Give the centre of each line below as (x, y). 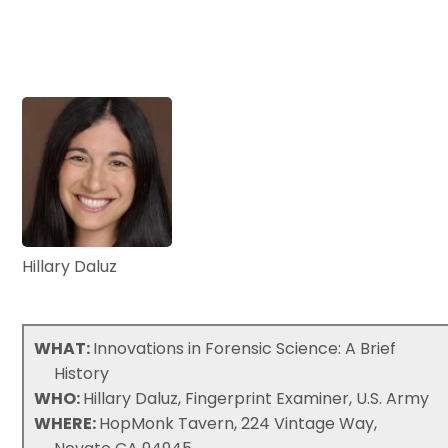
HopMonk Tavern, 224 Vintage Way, (238, 423)
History (82, 373)
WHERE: (67, 423)
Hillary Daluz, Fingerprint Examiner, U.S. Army (256, 398)
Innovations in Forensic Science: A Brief (245, 348)
